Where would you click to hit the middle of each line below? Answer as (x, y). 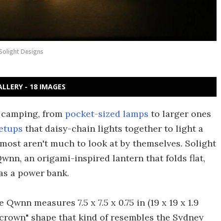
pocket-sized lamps (107, 114)
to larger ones (180, 114)
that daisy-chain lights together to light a (113, 129)
